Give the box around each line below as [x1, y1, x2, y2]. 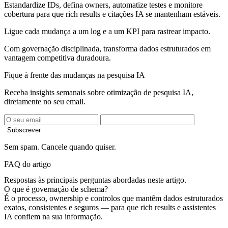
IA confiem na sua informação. [4, 212, 103, 221]
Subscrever [7, 126, 41, 134]
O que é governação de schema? [4, 185, 108, 194]
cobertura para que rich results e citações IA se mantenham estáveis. [4, 9, 220, 18]
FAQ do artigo [4, 159, 51, 168]
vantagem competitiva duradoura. [4, 53, 111, 62]
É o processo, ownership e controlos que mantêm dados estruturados [4, 194, 223, 203]
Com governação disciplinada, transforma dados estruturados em [4, 44, 211, 53]
